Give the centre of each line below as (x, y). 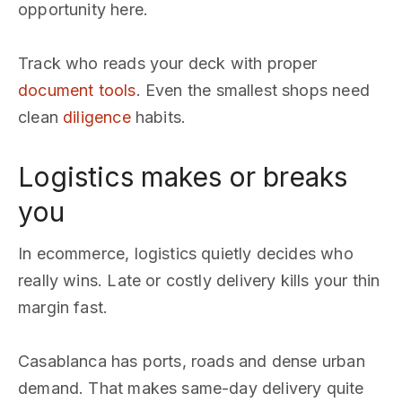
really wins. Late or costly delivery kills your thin (199, 280)
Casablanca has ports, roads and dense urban (192, 361)
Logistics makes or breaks (183, 177)
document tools (77, 90)
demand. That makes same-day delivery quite (191, 388)
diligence (97, 117)
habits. (158, 117)
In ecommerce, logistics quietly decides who (186, 253)
